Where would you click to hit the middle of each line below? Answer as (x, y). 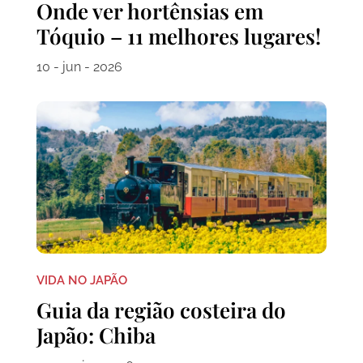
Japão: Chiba (96, 335)
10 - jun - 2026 (79, 67)
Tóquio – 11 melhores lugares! (178, 36)
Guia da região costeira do (161, 310)
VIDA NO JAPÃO (81, 280)
